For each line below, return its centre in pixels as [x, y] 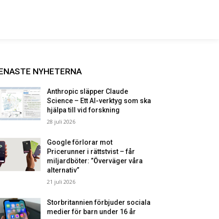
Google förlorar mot [80, 142]
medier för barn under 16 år [92, 212]
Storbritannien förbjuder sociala [99, 202]
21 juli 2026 [61, 182]
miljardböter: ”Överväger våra [95, 161]
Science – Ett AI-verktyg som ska [99, 101]
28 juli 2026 [61, 121]
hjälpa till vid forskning [84, 110]
